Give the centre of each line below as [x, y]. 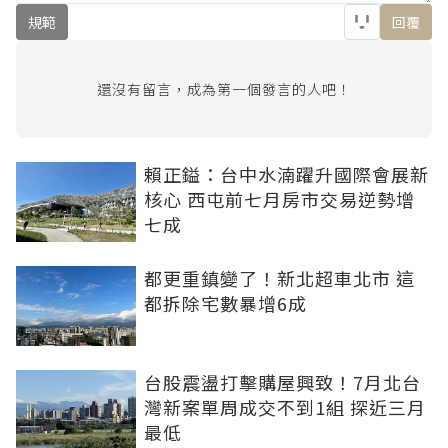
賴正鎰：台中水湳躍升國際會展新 [286, 174]
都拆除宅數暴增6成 [225, 303]
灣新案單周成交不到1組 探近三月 [285, 407]
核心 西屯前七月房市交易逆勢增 [279, 199]
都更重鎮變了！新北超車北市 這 [279, 278]
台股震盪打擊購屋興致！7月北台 [282, 382]
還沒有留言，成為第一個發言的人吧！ [224, 89]
